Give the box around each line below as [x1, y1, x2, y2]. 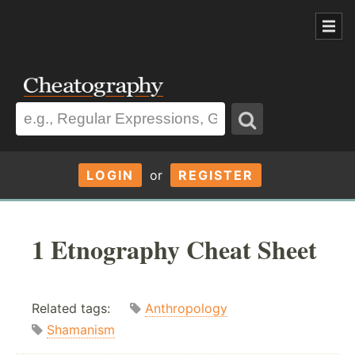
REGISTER [177, 166, 254, 183]
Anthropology [145, 300, 227, 317]
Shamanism [47, 322, 115, 338]
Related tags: [32, 300, 130, 317]
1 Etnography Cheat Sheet [32, 230, 317, 268]
